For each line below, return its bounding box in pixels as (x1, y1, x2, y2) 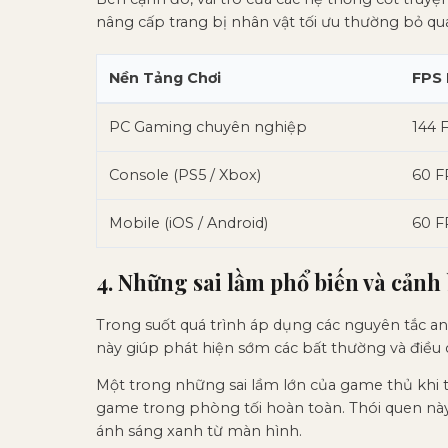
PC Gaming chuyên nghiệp (109, 117, 307, 136)
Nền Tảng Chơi (109, 68, 221, 87)
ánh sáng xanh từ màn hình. (96, 421, 302, 440)
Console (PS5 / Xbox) (109, 165, 261, 184)
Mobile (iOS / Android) (109, 213, 268, 232)
